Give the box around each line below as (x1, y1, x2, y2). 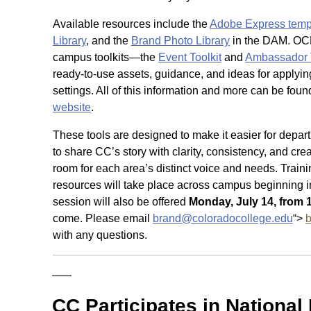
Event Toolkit (158, 51, 221, 63)
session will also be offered (53, 196, 189, 208)
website (53, 101, 91, 113)
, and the (86, 35, 131, 47)
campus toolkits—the (53, 51, 158, 63)
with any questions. (53, 229, 147, 241)
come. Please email (53, 212, 153, 224)
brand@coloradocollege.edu (153, 212, 293, 224)
